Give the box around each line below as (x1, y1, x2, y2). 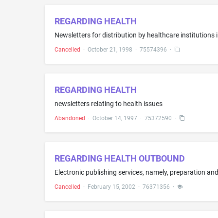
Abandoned (54, 115, 85, 122)
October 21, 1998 (88, 46, 132, 53)
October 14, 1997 (92, 115, 137, 122)
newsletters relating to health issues (54, 100, 163, 108)
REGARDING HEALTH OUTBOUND (54, 153, 185, 163)
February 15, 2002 (88, 183, 135, 190)
